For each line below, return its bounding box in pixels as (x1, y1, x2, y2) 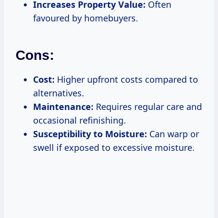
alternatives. (33, 87, 84, 99)
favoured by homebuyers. (33, 12, 138, 24)
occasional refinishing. (33, 114, 126, 126)
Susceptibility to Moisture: (33, 127, 147, 140)
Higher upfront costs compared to (54, 73, 198, 85)
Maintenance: (33, 100, 93, 112)
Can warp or (147, 127, 199, 140)
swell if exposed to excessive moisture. (33, 141, 195, 153)
